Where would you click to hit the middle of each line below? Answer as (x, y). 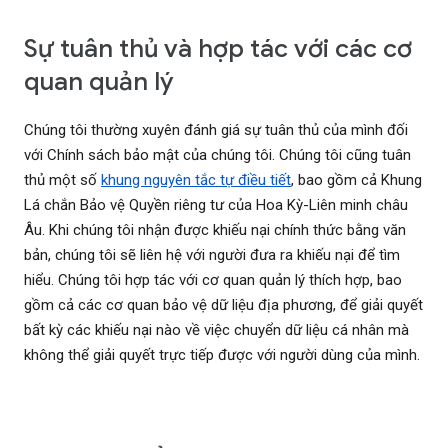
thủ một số (62, 180)
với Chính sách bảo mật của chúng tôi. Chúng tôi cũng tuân (217, 155)
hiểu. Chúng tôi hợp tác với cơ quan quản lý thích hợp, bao (213, 280)
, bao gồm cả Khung (356, 180)
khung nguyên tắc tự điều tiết (196, 180)
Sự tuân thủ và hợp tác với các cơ (218, 49)
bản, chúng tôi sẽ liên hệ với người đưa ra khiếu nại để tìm (212, 255)
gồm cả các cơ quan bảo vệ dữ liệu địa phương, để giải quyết (223, 305)
